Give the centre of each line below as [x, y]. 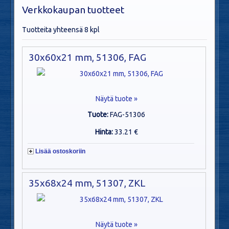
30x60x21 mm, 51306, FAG [87, 57]
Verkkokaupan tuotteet [73, 9]
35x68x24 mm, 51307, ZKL [87, 183]
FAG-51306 [128, 114]
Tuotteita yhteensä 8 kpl [61, 30]
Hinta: [105, 132]
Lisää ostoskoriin [60, 151]
